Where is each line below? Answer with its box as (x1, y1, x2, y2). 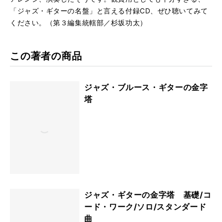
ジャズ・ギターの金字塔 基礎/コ (84, 189, 212, 200)
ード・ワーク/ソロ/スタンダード (84, 201, 207, 212)
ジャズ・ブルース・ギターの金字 (84, 82, 208, 92)
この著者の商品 (10, 50, 82, 62)
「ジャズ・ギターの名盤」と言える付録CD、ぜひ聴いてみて (10, 6, 208, 15)
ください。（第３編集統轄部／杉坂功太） (10, 18, 147, 27)
